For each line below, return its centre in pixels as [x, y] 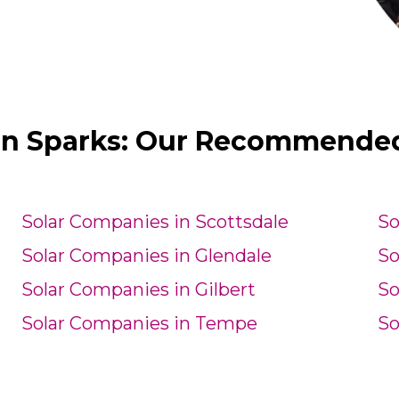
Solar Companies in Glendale [146, 256]
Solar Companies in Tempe [139, 324]
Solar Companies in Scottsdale [155, 222]
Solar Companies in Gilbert [138, 290]
